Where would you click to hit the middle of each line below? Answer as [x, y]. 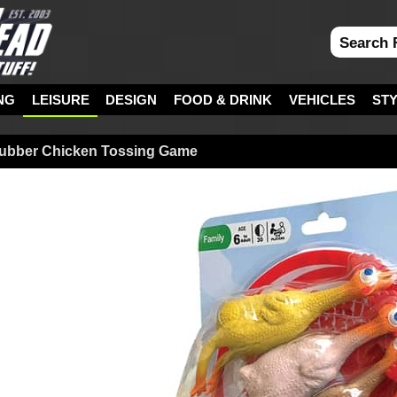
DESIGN [132, 100]
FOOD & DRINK [223, 100]
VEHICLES [323, 100]
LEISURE [60, 100]
